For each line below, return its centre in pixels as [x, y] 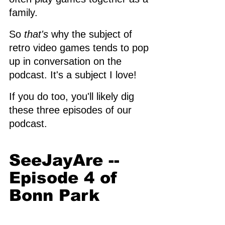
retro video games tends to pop [80, 47]
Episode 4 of [66, 178]
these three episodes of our [72, 110]
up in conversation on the [67, 61]
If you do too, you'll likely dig [73, 96]
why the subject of [92, 34]
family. [25, 12]
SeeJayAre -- [67, 160]
